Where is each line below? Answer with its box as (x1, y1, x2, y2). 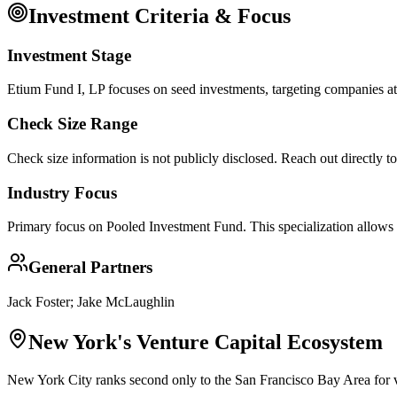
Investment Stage (7, 45, 131, 65)
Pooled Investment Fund (106, 219, 243, 235)
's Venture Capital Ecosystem (117, 330, 383, 354)
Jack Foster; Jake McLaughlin (7, 293, 175, 309)
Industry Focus (7, 183, 117, 202)
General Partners (28, 257, 152, 276)
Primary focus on (7, 219, 106, 235)
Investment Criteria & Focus (28, 4, 291, 27)
